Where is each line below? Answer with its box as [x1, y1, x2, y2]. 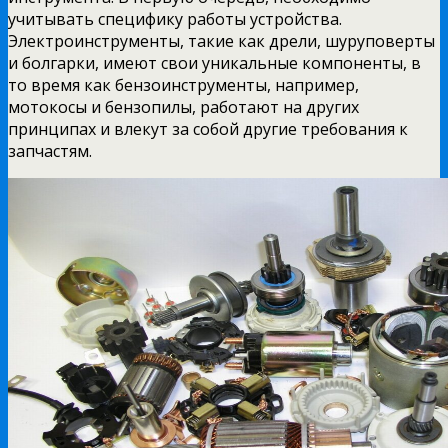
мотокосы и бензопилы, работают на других [8, 95, 359, 118]
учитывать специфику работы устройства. [8, 7, 342, 30]
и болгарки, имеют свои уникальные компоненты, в [8, 51, 421, 74]
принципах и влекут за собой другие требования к [8, 117, 408, 140]
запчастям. [8, 139, 92, 162]
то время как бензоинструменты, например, [8, 73, 359, 96]
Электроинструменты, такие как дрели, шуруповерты [8, 29, 435, 52]
